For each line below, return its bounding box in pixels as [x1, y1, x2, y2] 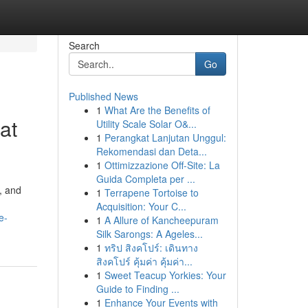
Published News [68, 89, 138, 103]
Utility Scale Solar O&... [96, 117, 197, 131]
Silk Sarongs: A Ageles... [96, 227, 203, 241]
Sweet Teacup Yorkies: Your [104, 268, 226, 282]
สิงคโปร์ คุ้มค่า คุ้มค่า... [96, 254, 192, 268]
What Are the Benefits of [104, 103, 210, 117]
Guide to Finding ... [96, 282, 179, 296]
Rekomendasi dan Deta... [96, 144, 207, 158]
